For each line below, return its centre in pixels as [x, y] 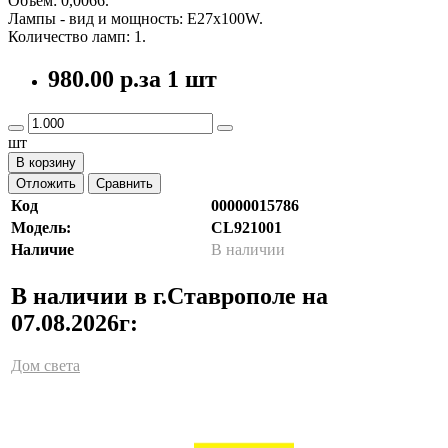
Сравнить [124, 183]
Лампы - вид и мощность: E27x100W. [135, 18]
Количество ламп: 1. [77, 36]
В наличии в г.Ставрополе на [169, 295]
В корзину [46, 162]
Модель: [41, 227]
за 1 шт [178, 78]
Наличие [42, 249]
